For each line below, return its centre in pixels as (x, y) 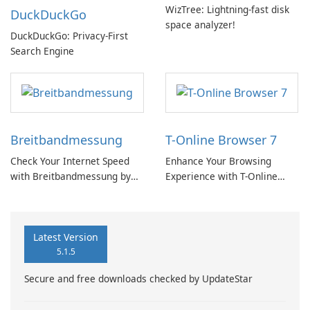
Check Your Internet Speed (70, 161)
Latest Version (66, 237)
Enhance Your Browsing (218, 161)
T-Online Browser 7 (221, 140)
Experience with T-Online (221, 176)
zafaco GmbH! (42, 192)
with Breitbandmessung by (71, 176)
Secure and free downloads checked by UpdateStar (138, 279)
